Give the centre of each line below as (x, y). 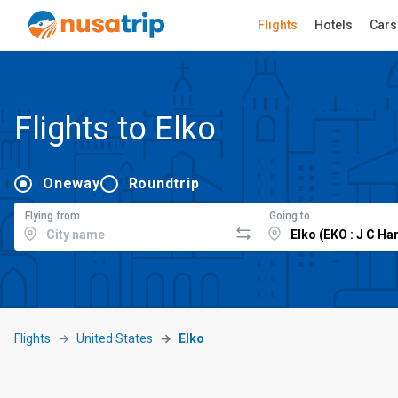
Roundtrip (164, 184)
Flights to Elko (115, 128)
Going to (289, 216)
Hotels (333, 25)
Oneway (72, 184)
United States (115, 338)
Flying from (52, 216)
